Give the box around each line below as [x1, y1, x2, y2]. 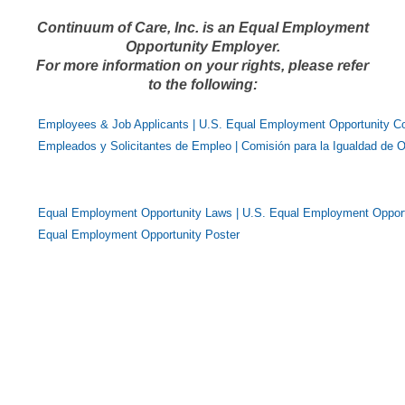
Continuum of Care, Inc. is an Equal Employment [36, 20, 369, 35]
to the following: [147, 77, 258, 92]
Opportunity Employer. [125, 39, 280, 54]
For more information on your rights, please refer [36, 58, 369, 73]
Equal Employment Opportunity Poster [38, 228, 240, 241]
